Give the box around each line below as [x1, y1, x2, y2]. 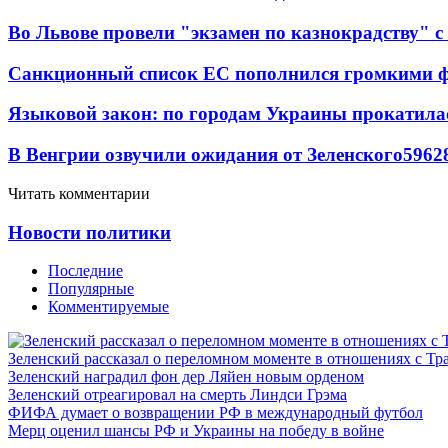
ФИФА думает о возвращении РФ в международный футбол [8, 404, 423, 422]
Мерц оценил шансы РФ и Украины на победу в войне [8, 422, 384, 440]
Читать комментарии [8, 184, 150, 202]
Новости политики [8, 221, 171, 243]
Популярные [48, 280, 134, 298]
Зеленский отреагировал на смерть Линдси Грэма [8, 386, 347, 404]
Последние [48, 262, 123, 280]
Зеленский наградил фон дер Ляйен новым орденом [8, 368, 364, 386]
